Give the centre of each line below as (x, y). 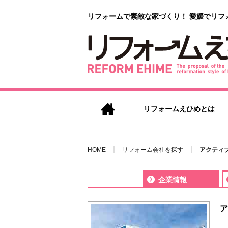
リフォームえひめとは (179, 109)
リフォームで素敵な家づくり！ (138, 16)
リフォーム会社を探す (153, 150)
